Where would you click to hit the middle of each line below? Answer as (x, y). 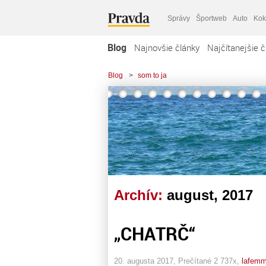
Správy (179, 18)
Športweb (211, 18)
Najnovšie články (167, 47)
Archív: (140, 195)
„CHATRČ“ (155, 234)
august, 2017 (210, 195)
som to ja (152, 75)
